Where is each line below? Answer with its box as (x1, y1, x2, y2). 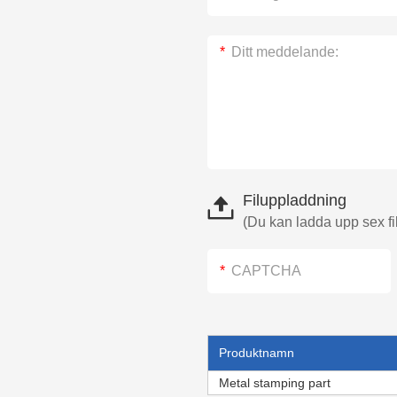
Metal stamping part (218, 375, 331, 390)
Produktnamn (218, 345, 294, 360)
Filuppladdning (242, 191, 346, 209)
